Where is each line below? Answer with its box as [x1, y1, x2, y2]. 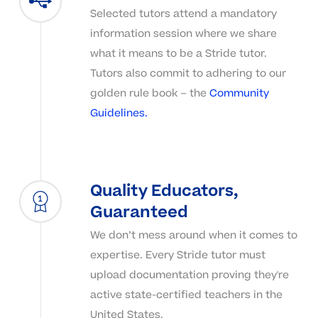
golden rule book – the [89, 85, 209, 101]
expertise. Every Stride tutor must [89, 247, 265, 263]
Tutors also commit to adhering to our [89, 65, 286, 81]
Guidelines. [89, 105, 148, 121]
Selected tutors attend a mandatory [89, 6, 277, 21]
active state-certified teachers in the [89, 287, 283, 302]
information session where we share [89, 26, 277, 41]
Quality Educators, [89, 179, 238, 202]
